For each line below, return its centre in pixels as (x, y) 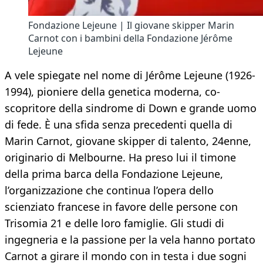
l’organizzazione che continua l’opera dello (109, 190)
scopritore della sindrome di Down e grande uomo (131, 108)
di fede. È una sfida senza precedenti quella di (119, 125)
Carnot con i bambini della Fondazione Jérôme (130, 38)
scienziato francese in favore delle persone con (121, 207)
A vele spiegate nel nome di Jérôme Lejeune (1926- (130, 75)
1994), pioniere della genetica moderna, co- (112, 92)
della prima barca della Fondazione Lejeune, (114, 174)
